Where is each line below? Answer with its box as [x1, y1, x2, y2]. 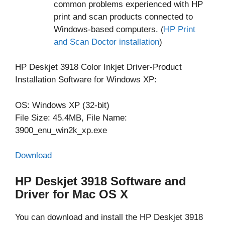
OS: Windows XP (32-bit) [15, 100, 109, 110]
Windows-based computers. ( [53, 24, 164, 34]
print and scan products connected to [53, 12, 193, 22]
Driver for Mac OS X [15, 187, 128, 201]
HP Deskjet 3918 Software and [15, 174, 186, 188]
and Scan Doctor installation [53, 37, 159, 47]
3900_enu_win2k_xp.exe [15, 125, 107, 135]
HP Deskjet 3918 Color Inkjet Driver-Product [15, 62, 182, 72]
